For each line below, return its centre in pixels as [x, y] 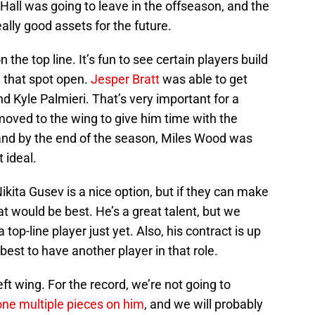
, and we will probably [204, 304]
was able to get [204, 79]
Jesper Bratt [125, 79]
